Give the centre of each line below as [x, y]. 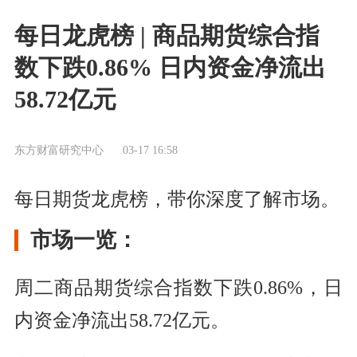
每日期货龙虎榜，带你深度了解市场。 [177, 199]
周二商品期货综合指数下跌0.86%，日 [178, 287]
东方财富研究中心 [59, 149]
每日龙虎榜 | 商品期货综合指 [167, 36]
